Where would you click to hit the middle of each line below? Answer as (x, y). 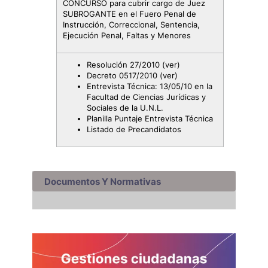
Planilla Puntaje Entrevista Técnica (150, 118)
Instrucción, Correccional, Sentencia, (131, 25)
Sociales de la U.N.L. (125, 108)
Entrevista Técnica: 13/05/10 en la (150, 86)
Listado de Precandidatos (134, 129)
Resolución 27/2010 (124, 65)
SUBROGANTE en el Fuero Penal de (130, 14)
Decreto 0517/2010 (123, 75)
